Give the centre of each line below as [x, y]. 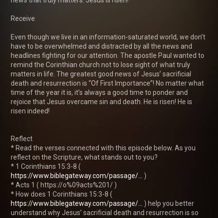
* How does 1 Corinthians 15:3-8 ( [62, 194]
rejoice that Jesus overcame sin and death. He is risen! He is [101, 101]
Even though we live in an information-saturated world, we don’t [108, 37]
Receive [23, 18]
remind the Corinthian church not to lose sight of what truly [100, 64]
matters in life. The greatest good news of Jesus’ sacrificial [101, 74]
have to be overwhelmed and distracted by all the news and [101, 46]
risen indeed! [30, 111]
